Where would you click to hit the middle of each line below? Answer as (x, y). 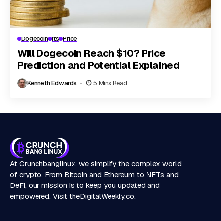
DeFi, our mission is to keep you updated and (85, 185)
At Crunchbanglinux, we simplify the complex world (96, 163)
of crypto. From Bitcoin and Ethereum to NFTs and (94, 174)
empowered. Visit (39, 196)
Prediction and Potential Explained (98, 65)
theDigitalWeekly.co (102, 196)
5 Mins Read (110, 83)
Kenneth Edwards (52, 83)
